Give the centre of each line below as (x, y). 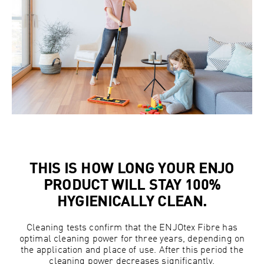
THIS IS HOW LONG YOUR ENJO (132, 170)
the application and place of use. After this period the (132, 251)
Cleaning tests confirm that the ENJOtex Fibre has (132, 228)
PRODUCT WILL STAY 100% (132, 187)
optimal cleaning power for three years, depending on (132, 240)
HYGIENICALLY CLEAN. (132, 203)
